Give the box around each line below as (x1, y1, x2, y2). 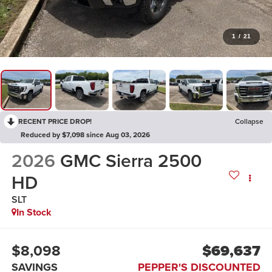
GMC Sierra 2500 (59, 148, 202, 174)
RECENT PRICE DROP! (18, 115, 92, 126)
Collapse (235, 115, 263, 126)
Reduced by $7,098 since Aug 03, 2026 (21, 129, 150, 140)
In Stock (16, 205, 52, 220)
